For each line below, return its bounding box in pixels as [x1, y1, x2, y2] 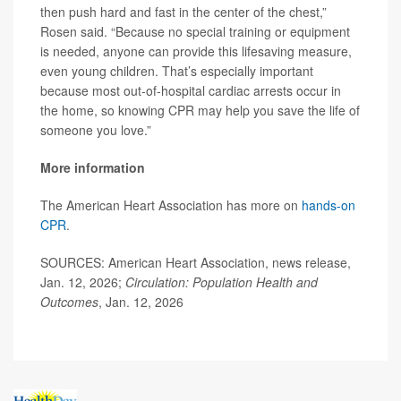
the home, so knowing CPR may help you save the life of [40, 101, 360, 120]
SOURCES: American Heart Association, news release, [40, 253, 351, 272]
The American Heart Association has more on [40, 196, 302, 215]
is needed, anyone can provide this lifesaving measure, [40, 42, 352, 61]
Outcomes [40, 293, 98, 311]
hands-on [302, 196, 355, 215]
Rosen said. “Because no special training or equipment [40, 22, 350, 41]
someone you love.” [40, 121, 151, 140]
